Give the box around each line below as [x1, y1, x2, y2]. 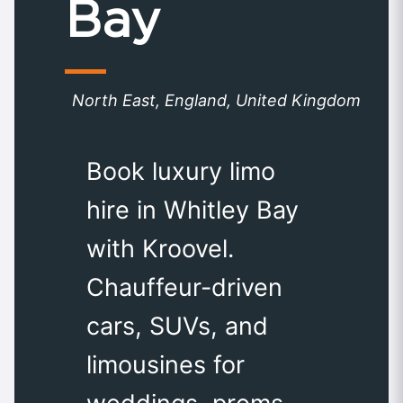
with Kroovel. [86, 233, 234, 264]
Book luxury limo [86, 156, 275, 186]
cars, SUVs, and [86, 310, 268, 341]
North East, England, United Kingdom [72, 91, 361, 111]
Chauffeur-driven [86, 272, 282, 302]
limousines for [86, 349, 245, 380]
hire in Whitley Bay [86, 194, 299, 225]
